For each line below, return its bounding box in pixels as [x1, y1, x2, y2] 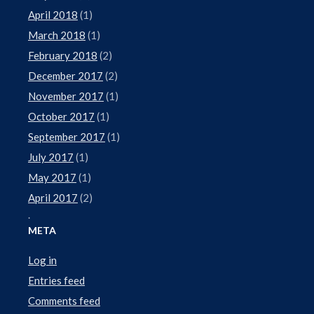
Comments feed [28, 294, 100, 307]
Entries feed [28, 273, 85, 287]
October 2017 [28, 109, 95, 123]
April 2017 [28, 191, 78, 204]
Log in [28, 253, 57, 266]
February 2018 [28, 48, 97, 62]
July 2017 [28, 150, 74, 163]
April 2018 [28, 8, 78, 21]
